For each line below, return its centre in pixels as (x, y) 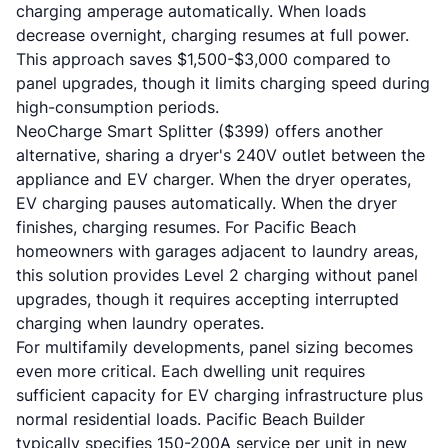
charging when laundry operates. (140, 323)
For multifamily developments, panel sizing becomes (214, 347)
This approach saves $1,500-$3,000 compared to (203, 59)
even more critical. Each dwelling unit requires (190, 371)
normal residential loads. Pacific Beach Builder (190, 419)
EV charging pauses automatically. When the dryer (206, 203)
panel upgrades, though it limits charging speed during (223, 83)
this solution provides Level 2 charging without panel (217, 275)
